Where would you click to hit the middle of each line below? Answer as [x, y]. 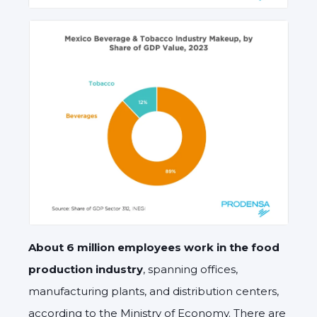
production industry [86, 269]
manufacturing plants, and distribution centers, [154, 291]
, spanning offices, [190, 269]
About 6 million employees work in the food [154, 247]
